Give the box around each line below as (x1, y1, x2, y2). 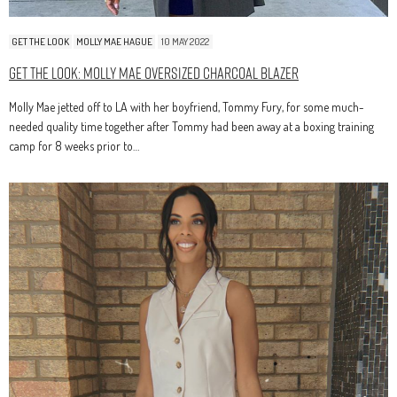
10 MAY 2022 (161, 35, 209, 49)
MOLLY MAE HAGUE (76, 35, 152, 49)
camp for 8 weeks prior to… (9, 138, 139, 154)
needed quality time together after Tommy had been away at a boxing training (9, 119, 374, 135)
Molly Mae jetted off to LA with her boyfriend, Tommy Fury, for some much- (9, 99, 364, 115)
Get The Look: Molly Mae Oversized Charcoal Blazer (9, 62, 299, 85)
